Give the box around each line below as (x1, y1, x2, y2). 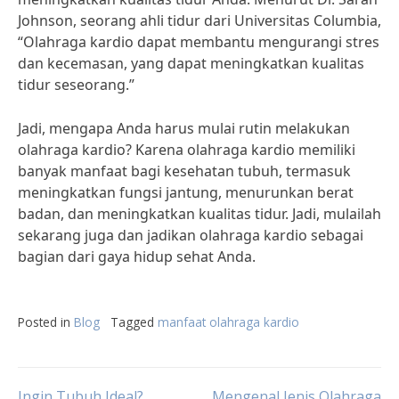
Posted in (18, 313, 74, 330)
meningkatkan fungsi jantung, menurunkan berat (18, 183, 354, 202)
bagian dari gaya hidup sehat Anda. (18, 247, 256, 266)
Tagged (110, 313, 158, 330)
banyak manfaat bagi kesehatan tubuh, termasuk (18, 161, 351, 181)
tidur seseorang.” (18, 75, 134, 94)
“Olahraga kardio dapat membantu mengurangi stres (18, 32, 379, 52)
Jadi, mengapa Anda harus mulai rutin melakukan (18, 118, 350, 138)
